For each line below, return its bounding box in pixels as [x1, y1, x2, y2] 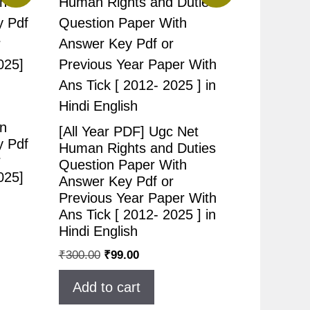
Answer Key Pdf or [58, 174, 174, 189]
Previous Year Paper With [58, 190, 217, 206]
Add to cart [72, 279, 140, 295]
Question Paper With [58, 157, 187, 172]
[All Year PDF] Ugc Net [58, 124, 199, 139]
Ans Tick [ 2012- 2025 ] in [58, 207, 216, 222]
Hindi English [58, 224, 138, 239]
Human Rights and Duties [58, 140, 216, 156]
